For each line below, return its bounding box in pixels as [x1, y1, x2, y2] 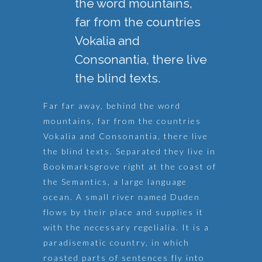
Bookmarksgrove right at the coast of [43, 161, 216, 171]
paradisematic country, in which [43, 237, 189, 247]
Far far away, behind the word [43, 101, 181, 111]
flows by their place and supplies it [43, 207, 204, 217]
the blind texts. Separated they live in [43, 146, 216, 156]
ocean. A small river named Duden [43, 192, 200, 202]
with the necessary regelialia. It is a [43, 222, 209, 232]
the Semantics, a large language [43, 177, 187, 187]
